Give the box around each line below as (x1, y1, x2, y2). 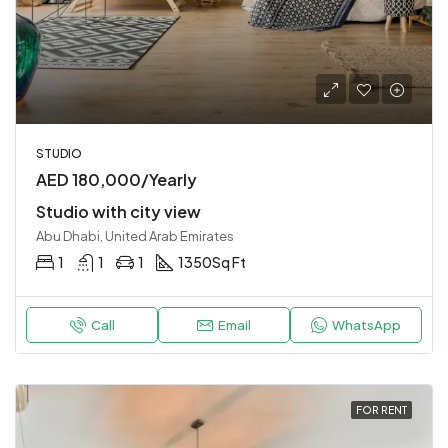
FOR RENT (356, 404, 407, 416)
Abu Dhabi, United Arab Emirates (36, 228, 234, 244)
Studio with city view (36, 201, 201, 222)
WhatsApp (332, 317, 401, 333)
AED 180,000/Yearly (36, 169, 197, 190)
